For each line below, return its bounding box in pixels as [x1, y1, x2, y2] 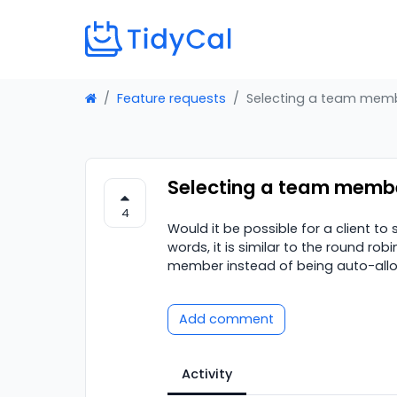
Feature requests [117, 89, 226, 107]
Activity [182, 364, 232, 383]
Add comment [179, 309, 274, 328]
